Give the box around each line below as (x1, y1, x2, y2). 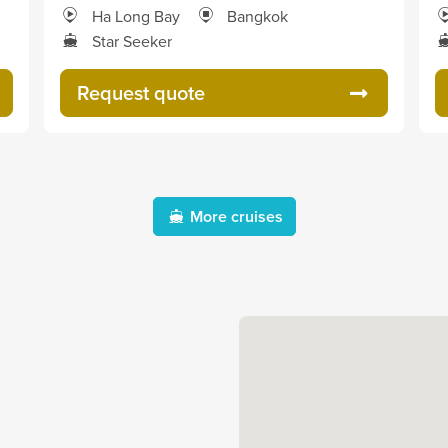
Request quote (77, 78, 205, 107)
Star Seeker (92, 30, 172, 52)
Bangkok (227, 5, 288, 27)
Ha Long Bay (92, 5, 180, 27)
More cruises (189, 205, 283, 228)
